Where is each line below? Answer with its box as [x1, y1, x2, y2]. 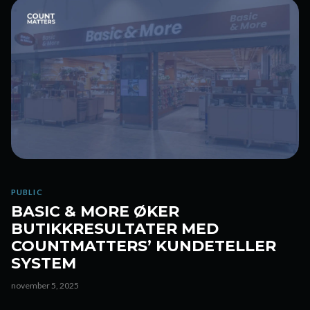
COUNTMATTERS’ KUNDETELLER [11, 237, 276, 255]
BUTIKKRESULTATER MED [11, 219, 219, 238]
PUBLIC [11, 188, 43, 197]
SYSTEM [11, 254, 76, 273]
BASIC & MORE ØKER [11, 202, 179, 221]
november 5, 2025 [11, 280, 79, 291]
